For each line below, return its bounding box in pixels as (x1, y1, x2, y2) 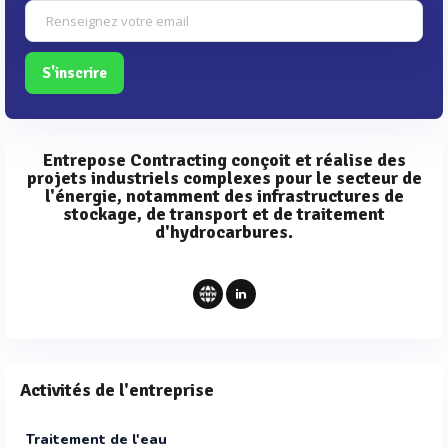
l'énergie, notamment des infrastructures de (44, 185, 404, 208)
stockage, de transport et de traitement (63, 203, 385, 226)
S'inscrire (42, 64, 107, 83)
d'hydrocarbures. (155, 221, 293, 244)
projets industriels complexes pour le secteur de (26, 167, 422, 190)
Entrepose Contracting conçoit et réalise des (42, 149, 406, 172)
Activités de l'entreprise (20, 379, 214, 402)
